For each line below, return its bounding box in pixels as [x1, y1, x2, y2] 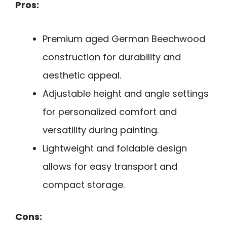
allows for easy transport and [43, 160, 177, 173]
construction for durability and [43, 50, 181, 63]
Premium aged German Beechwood [43, 32, 205, 45]
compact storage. [43, 178, 125, 191]
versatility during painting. [43, 123, 159, 136]
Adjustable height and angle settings [43, 87, 209, 100]
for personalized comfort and [43, 105, 177, 118]
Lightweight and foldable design [43, 141, 187, 155]
